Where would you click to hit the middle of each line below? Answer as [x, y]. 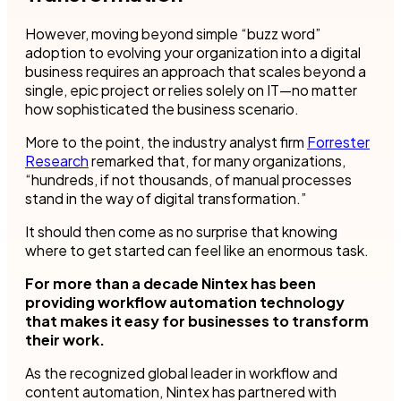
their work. [65, 339]
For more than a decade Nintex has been [171, 283]
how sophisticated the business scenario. [162, 108]
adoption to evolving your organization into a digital [193, 52]
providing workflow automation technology [185, 302]
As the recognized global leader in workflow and [181, 372]
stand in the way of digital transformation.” [166, 198]
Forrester [338, 141]
